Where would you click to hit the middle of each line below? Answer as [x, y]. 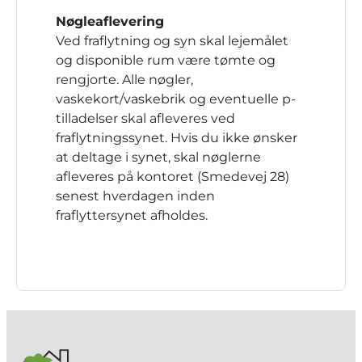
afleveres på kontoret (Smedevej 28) [173, 177]
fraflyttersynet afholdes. [132, 215]
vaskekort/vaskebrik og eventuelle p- [176, 99]
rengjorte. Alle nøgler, [124, 80]
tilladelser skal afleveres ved [145, 118]
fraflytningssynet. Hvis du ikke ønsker [177, 138]
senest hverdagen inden [135, 196]
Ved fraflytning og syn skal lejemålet [172, 41]
